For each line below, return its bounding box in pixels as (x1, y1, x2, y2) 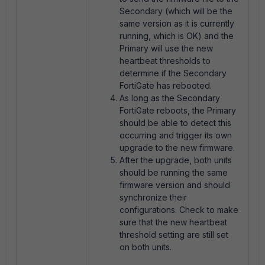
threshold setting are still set (119, 230, 228, 240)
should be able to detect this (119, 118, 231, 128)
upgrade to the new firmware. (119, 143, 235, 153)
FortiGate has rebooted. (119, 80, 212, 91)
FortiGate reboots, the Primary (119, 105, 236, 115)
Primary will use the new (119, 43, 213, 53)
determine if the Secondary (119, 68, 227, 78)
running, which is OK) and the (119, 31, 234, 41)
